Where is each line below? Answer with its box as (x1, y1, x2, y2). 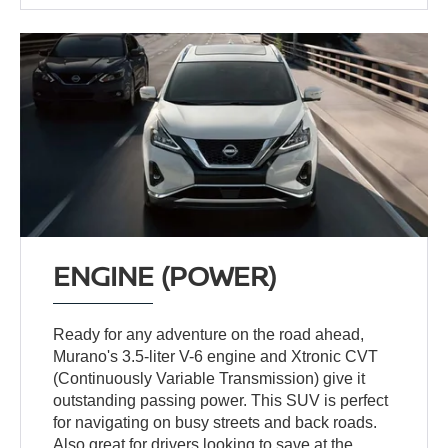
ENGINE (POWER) (53, 256, 277, 295)
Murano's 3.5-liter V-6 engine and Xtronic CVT (53, 348, 379, 366)
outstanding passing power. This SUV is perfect (53, 392, 389, 410)
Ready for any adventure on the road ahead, (53, 326, 365, 344)
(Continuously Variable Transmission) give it (53, 370, 366, 388)
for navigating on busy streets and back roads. (53, 414, 378, 432)
